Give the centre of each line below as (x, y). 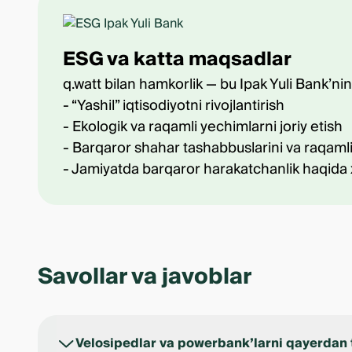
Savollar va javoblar (145, 277)
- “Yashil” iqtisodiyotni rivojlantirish (175, 106)
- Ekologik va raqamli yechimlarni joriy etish (204, 127)
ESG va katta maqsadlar (179, 59)
